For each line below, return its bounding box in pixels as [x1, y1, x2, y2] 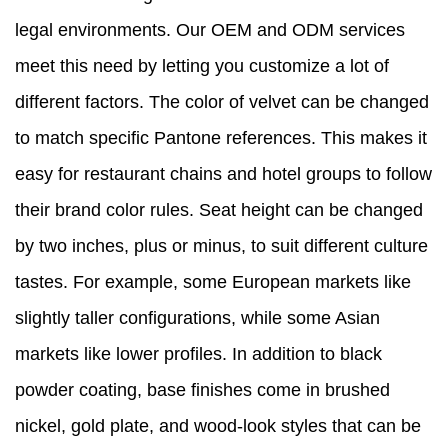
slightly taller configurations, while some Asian [15, 308, 380, 329]
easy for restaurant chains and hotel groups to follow [15, 164, 432, 185]
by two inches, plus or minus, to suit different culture [15, 236, 428, 257]
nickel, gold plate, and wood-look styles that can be [15, 416, 421, 437]
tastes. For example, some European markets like [15, 272, 411, 293]
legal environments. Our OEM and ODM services [15, 20, 405, 41]
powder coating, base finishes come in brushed [15, 380, 390, 401]
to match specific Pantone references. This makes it [15, 128, 427, 149]
